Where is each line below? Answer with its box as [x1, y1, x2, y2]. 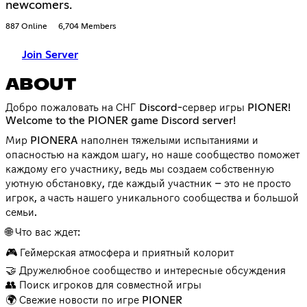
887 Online [5, 22, 47, 31]
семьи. [5, 206, 37, 218]
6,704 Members [58, 22, 116, 31]
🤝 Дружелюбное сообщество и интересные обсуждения [5, 265, 286, 276]
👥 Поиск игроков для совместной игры [5, 279, 201, 291]
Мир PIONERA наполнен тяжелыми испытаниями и [5, 134, 258, 146]
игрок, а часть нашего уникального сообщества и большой [5, 192, 299, 204]
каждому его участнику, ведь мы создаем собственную [5, 163, 274, 175]
